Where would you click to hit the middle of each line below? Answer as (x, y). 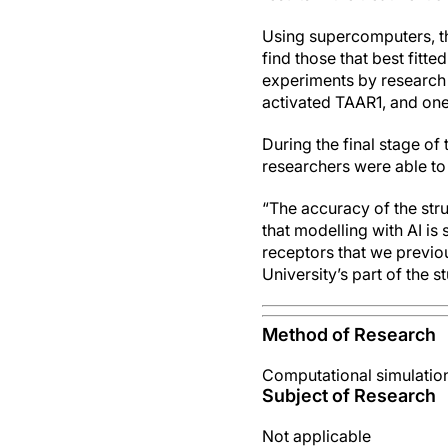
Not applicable (316, 436)
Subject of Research (349, 395)
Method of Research (349, 334)
